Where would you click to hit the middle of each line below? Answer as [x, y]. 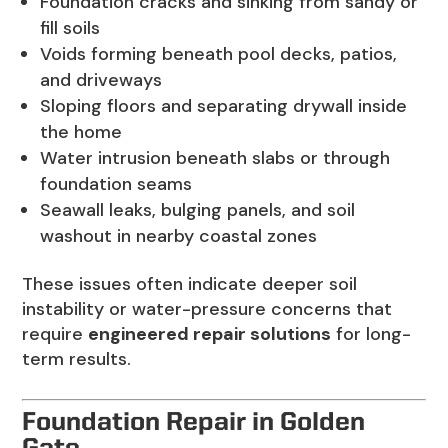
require [55, 334]
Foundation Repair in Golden [194, 423]
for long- [371, 334]
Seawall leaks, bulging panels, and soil [198, 210]
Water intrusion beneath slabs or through [215, 158]
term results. [77, 359]
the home [81, 132]
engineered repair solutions [210, 334]
